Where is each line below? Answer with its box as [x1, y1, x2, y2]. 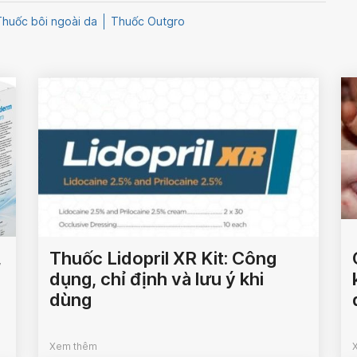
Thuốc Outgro [111, 14, 185, 28]
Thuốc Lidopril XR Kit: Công [49, 247, 277, 269]
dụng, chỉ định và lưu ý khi [49, 268, 265, 289]
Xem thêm [49, 339, 98, 352]
